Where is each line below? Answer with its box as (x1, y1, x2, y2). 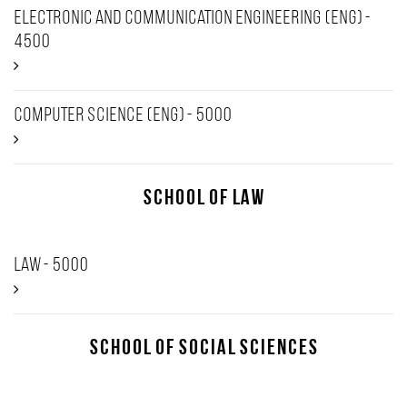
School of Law (143, 188, 264, 210)
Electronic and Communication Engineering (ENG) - (14, 8, 371, 29)
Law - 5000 (14, 255, 88, 276)
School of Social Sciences (89, 338, 318, 360)
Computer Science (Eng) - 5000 (14, 105, 232, 126)
